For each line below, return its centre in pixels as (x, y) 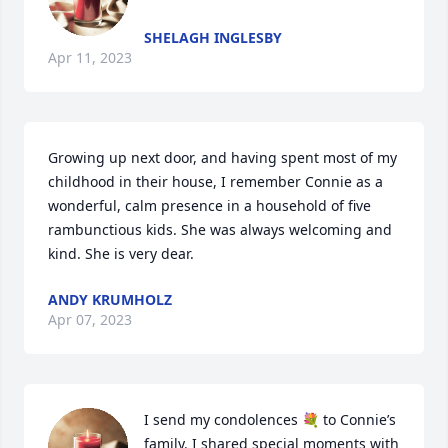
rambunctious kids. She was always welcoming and (220, 229)
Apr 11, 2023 (90, 57)
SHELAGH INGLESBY (213, 37)
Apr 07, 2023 (90, 319)
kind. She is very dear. (121, 253)
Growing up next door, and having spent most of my (222, 157)
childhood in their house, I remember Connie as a (215, 181)
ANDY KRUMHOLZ (110, 299)
